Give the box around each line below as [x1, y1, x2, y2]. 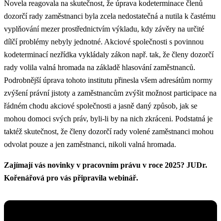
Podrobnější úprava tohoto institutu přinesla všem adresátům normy [4, 75, 213, 84]
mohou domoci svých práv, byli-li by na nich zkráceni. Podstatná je [4, 114, 213, 123]
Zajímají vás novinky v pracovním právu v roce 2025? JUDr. [4, 160, 207, 169]
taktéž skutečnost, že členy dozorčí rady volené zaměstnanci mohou [4, 127, 214, 136]
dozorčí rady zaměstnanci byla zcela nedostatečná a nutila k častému [4, 11, 216, 20]
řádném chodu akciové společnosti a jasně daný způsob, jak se [4, 101, 197, 110]
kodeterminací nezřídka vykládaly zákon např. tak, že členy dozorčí [4, 50, 214, 59]
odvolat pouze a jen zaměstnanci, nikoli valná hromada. [4, 140, 176, 148]
